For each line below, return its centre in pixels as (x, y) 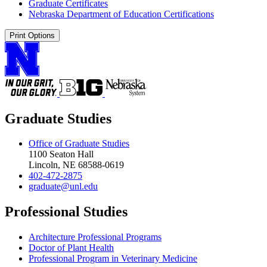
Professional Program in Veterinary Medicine (113, 259)
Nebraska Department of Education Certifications (121, 14)
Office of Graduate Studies (79, 144)
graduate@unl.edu (63, 187)
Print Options (32, 35)
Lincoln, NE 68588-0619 (76, 165)
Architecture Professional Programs (95, 237)
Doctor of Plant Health (71, 248)
